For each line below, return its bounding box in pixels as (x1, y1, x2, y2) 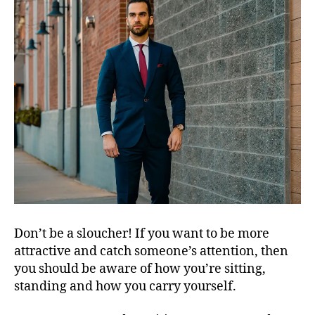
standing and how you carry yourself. (14, 278, 239, 295)
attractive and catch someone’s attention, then (14, 243, 288, 260)
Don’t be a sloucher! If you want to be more (14, 226, 269, 243)
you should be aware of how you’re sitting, (14, 261, 266, 278)
